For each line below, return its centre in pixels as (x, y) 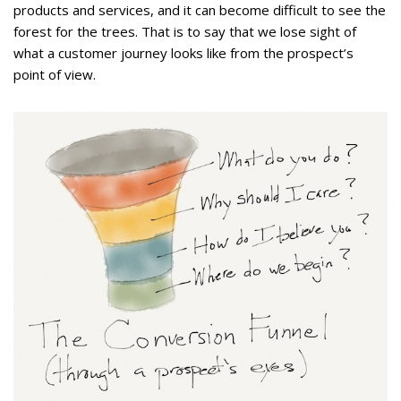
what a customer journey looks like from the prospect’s (183, 52)
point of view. (55, 74)
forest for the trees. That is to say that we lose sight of (185, 31)
